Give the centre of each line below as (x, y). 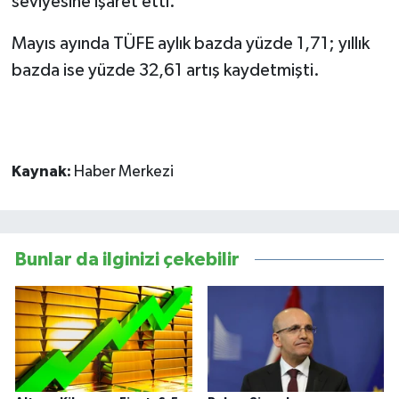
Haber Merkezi (123, 171)
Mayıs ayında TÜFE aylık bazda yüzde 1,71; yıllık (190, 43)
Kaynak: (42, 171)
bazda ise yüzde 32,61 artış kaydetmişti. (165, 70)
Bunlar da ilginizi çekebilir (127, 259)
